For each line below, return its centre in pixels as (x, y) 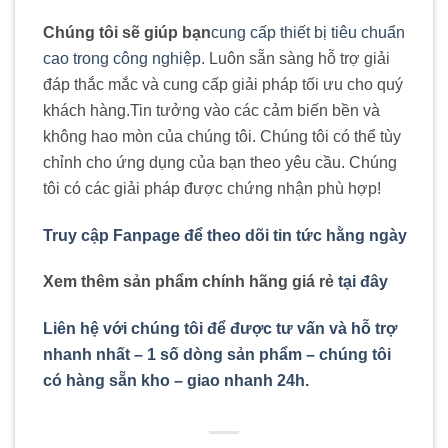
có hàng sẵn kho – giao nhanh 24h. (176, 381)
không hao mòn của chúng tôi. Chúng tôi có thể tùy (222, 136)
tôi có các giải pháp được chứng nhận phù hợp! (212, 188)
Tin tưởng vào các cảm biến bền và (255, 110)
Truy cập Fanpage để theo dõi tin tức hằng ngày (225, 235)
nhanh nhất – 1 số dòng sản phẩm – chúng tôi (217, 355)
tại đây (363, 282)
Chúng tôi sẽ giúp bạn (127, 32)
